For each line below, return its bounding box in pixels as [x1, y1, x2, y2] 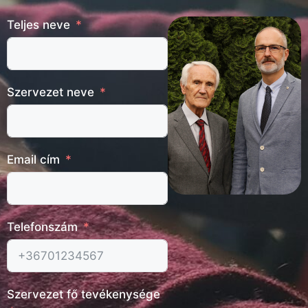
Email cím [7, 153, 60, 167]
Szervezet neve [7, 85, 94, 100]
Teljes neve [7, 18, 70, 32]
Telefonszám [7, 220, 78, 234]
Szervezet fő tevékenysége [7, 287, 160, 302]
